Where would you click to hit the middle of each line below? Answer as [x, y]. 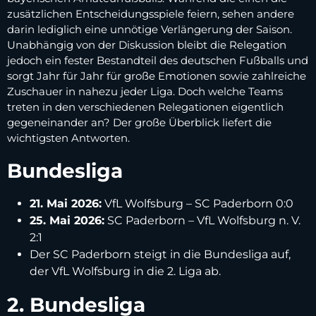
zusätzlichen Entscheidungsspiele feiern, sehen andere [151, 13]
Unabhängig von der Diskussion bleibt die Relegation [147, 44]
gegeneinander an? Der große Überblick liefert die [139, 122]
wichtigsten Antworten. [68, 138]
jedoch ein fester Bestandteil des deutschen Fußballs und [158, 60]
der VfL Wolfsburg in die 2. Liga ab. [125, 271]
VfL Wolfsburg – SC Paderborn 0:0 [197, 203]
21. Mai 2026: [66, 203]
